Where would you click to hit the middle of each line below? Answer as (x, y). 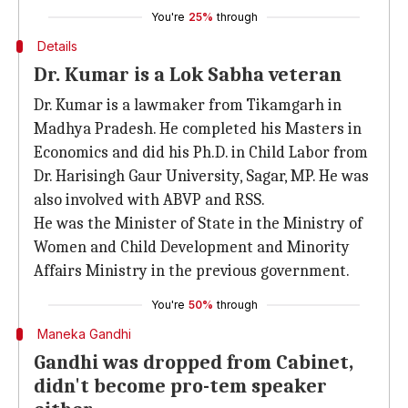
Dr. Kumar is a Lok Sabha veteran (188, 75)
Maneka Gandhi (84, 334)
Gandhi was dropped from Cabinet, (194, 362)
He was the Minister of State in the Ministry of (198, 224)
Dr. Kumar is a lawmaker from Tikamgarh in (188, 105)
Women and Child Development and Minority (192, 247)
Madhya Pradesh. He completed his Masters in (198, 129)
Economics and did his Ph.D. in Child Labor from (201, 153)
